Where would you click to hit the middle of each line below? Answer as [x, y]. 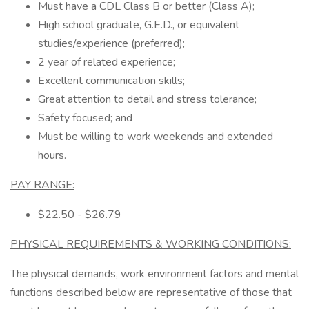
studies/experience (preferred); [111, 43]
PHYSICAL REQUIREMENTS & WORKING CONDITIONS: [151, 244]
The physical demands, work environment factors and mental [154, 274]
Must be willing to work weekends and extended [156, 137]
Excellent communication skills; [111, 81]
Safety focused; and [85, 118]
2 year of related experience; [107, 62]
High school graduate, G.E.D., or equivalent [139, 25]
